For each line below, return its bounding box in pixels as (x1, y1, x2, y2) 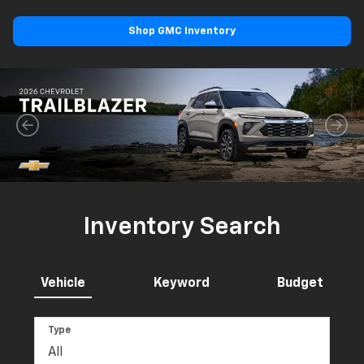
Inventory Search (83, 214, 281, 240)
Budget (277, 276, 323, 290)
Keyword (153, 276, 210, 290)
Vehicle (41, 276, 85, 290)
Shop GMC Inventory (128, 25, 236, 37)
